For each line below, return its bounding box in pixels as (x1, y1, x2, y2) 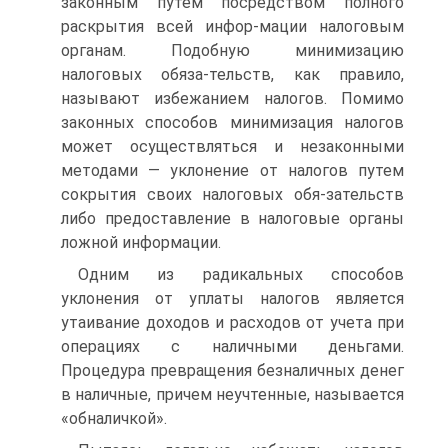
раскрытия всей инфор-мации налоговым (61, 17, 404, 36)
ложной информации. (61, 233, 221, 252)
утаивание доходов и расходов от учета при (61, 313, 404, 332)
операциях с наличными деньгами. (61, 337, 404, 356)
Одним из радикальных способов (78, 265, 404, 284)
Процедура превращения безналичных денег (61, 361, 404, 380)
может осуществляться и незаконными (61, 137, 404, 156)
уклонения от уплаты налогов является (61, 289, 404, 308)
